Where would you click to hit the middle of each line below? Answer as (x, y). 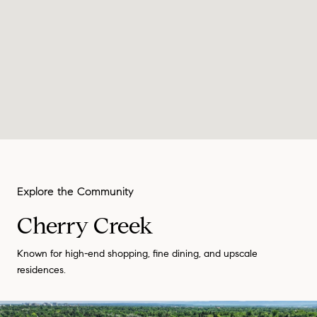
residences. (41, 270)
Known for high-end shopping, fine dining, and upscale (137, 253)
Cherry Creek (85, 225)
